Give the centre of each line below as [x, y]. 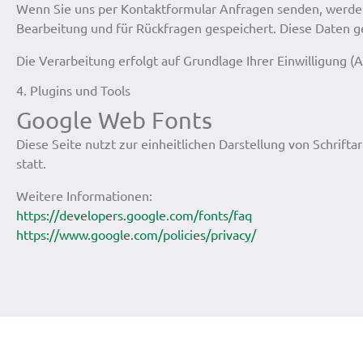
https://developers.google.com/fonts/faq [134, 215]
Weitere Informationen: [84, 196]
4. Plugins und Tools [73, 90]
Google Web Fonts [114, 120]
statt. [31, 163]
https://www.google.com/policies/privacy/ [136, 235]
